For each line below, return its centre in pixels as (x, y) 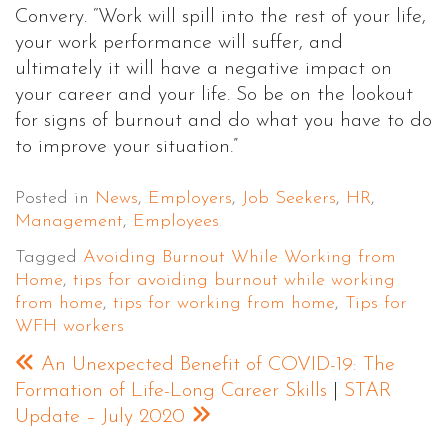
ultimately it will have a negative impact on (203, 68)
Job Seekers (289, 198)
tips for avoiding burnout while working (234, 281)
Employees (176, 221)
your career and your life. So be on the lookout (214, 94)
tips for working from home (224, 304)
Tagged (49, 258)
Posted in (55, 198)
